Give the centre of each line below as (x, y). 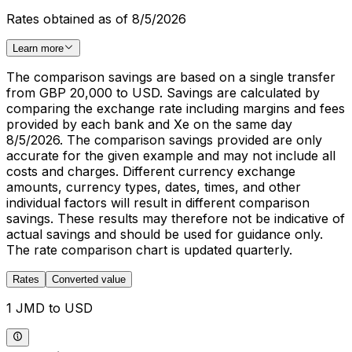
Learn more (38, 49)
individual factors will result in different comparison (158, 203)
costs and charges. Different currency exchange (151, 172)
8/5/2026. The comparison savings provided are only (164, 140)
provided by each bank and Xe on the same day (149, 125)
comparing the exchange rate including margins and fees (176, 109)
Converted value (89, 280)
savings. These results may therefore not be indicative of (176, 219)
